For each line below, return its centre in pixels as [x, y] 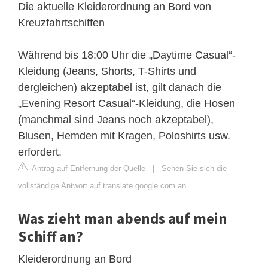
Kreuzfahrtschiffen [61, 22]
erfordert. [40, 152]
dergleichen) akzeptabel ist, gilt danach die [120, 87]
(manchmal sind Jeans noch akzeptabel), [116, 119]
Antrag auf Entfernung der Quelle [88, 168]
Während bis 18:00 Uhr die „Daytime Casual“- [127, 55]
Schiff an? [51, 236]
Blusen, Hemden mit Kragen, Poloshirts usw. [124, 135]
